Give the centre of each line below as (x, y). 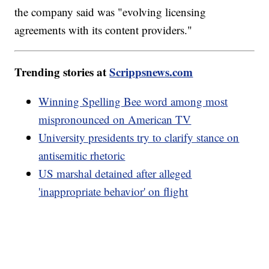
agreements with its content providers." (104, 30)
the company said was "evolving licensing (110, 12)
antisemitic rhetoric (82, 156)
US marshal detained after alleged (115, 174)
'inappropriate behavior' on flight (113, 192)
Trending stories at (62, 72)
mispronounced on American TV (115, 119)
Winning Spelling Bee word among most (133, 101)
